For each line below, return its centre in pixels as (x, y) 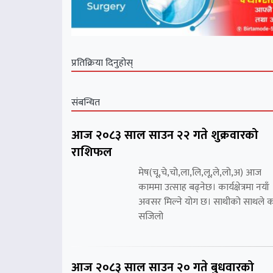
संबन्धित (86, 103)
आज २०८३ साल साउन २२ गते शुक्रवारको (165, 136)
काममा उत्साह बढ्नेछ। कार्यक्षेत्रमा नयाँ (204, 188)
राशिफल (92, 153)
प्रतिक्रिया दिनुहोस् (102, 63)
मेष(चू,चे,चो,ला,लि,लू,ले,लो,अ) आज (200, 173)
